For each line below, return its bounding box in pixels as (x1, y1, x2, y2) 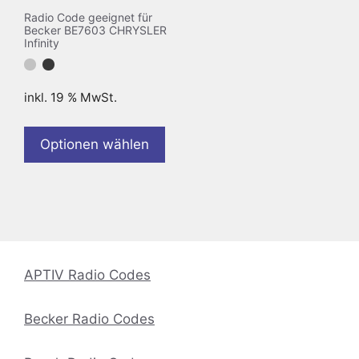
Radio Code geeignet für (24, 10, 152, 24)
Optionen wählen (40, 135, 149, 152)
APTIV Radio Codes (24, 266, 151, 283)
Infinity (24, 35, 59, 50)
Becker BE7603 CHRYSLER (24, 22, 167, 37)
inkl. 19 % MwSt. (24, 89, 117, 105)
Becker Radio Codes (24, 310, 155, 327)
